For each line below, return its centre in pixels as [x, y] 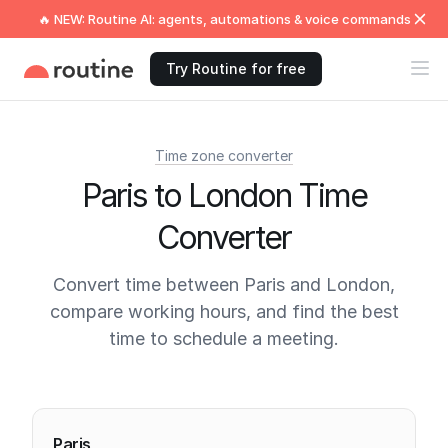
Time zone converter [224, 155]
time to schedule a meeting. [224, 338]
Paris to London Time [224, 195]
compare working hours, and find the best [224, 311]
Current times [102, 395]
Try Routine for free [236, 68]
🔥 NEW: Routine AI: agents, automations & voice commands [224, 19]
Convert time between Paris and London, [224, 284]
